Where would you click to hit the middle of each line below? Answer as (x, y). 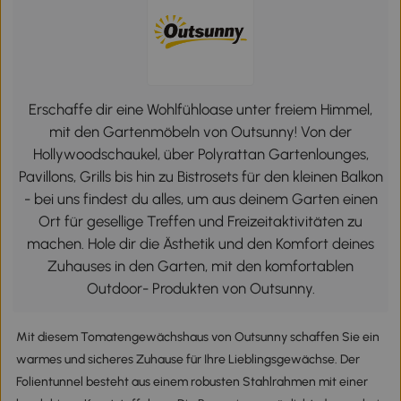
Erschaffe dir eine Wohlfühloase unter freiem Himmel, (200, 109)
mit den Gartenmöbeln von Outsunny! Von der (200, 131)
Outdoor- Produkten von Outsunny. (200, 288)
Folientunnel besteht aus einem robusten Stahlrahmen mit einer (192, 381)
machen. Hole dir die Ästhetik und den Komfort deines (200, 243)
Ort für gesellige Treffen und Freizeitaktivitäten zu (200, 221)
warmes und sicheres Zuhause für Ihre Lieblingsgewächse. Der (188, 359)
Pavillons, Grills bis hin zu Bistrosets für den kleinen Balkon (200, 176)
